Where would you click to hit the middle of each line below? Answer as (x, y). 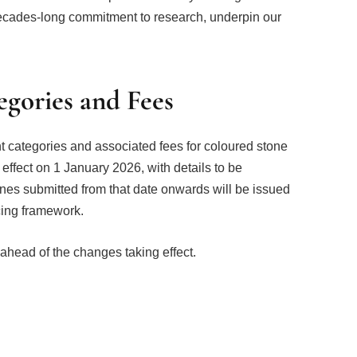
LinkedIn (193, 338)
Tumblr (241, 338)
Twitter (78, 338)
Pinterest (136, 338)
